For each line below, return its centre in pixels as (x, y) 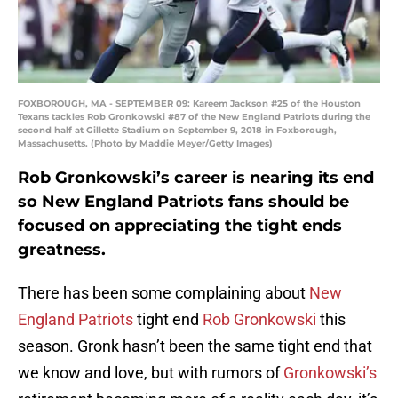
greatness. (62, 250)
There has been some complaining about (163, 293)
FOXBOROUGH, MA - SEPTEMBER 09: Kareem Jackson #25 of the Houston (189, 104)
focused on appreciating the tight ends (180, 226)
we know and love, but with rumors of (151, 373)
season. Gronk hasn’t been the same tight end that (195, 346)
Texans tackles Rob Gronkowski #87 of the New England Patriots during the (194, 117)
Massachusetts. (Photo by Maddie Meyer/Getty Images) (145, 144)
